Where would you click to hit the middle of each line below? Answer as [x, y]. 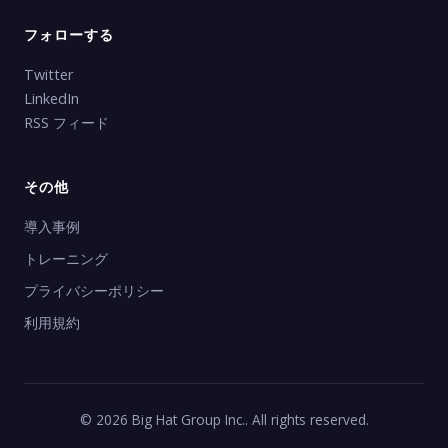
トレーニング [66, 258]
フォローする [69, 34]
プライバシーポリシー [94, 290]
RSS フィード [66, 122]
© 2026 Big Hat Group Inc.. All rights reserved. [224, 419]
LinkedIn [51, 98]
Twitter [48, 74]
